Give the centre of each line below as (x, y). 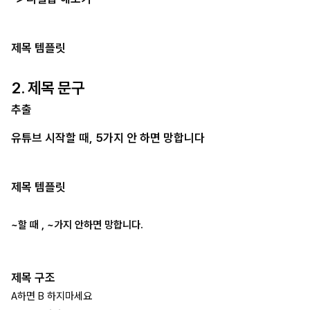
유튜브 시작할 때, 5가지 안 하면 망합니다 (108, 138)
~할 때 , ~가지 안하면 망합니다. (77, 225)
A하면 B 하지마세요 (52, 297)
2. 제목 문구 (48, 88)
